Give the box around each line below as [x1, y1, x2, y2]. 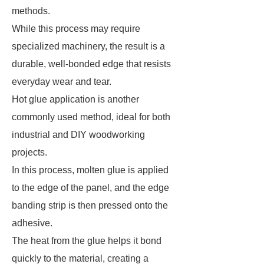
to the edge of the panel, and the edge [12, 183, 169, 193]
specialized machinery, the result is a [12, 41, 165, 51]
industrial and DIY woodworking [12, 130, 145, 140]
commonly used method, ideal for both [12, 112, 170, 122]
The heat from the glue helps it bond [12, 236, 161, 246]
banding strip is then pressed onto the [12, 200, 168, 210]
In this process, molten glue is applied [12, 165, 169, 175]
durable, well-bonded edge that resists [12, 59, 171, 69]
